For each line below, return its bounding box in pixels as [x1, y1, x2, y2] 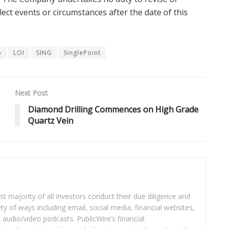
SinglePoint [64, 48, 101, 57]
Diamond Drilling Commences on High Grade [28, 103, 198, 115]
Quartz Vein [28, 115, 73, 126]
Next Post [15, 88, 48, 98]
